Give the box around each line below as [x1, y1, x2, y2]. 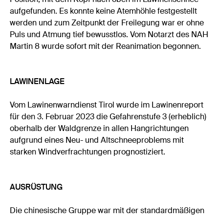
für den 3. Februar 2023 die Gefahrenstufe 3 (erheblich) [10, 111, 207, 122]
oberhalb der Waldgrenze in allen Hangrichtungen [10, 123, 189, 134]
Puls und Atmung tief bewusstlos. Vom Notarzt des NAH [10, 29, 209, 40]
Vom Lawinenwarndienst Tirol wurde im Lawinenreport [10, 100, 204, 110]
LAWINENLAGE [10, 76, 65, 87]
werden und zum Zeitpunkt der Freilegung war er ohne [10, 18, 204, 28]
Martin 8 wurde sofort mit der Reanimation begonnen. [10, 41, 201, 52]
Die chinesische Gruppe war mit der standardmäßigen [10, 205, 205, 216]
